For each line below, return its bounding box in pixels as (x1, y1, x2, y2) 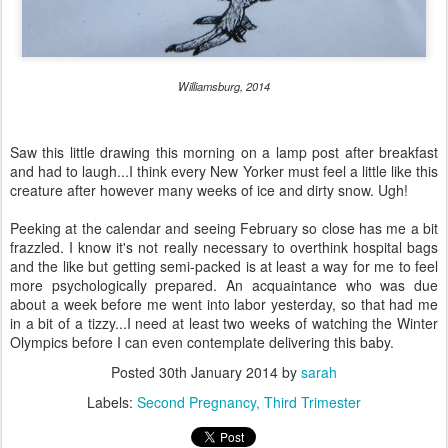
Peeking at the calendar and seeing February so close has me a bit (10, 218, 438, 238)
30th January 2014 (159, 362, 278, 382)
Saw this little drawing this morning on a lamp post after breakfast (10, 142, 438, 162)
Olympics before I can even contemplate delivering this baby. (10, 332, 394, 352)
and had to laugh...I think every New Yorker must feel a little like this (10, 161, 438, 181)
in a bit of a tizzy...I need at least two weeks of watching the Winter (10, 313, 438, 333)
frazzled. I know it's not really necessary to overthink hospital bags (10, 237, 438, 257)
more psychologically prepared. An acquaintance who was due (10, 275, 438, 295)
